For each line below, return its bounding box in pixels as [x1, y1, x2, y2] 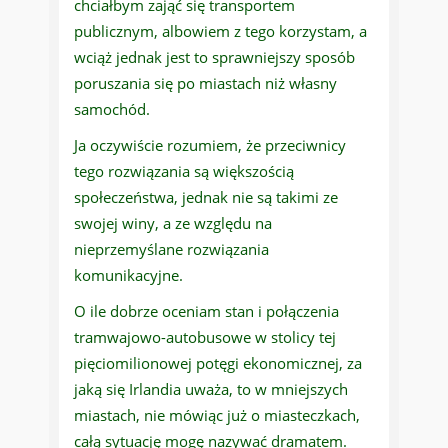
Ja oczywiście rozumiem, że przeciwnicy [74, 135, 346, 156]
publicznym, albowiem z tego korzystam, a [74, 21, 367, 42]
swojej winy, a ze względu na [74, 213, 272, 234]
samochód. [74, 99, 150, 120]
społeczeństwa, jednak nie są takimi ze [74, 187, 338, 208]
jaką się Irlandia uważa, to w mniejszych [74, 379, 348, 400]
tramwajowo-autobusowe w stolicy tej [74, 327, 336, 348]
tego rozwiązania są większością [74, 161, 294, 182]
